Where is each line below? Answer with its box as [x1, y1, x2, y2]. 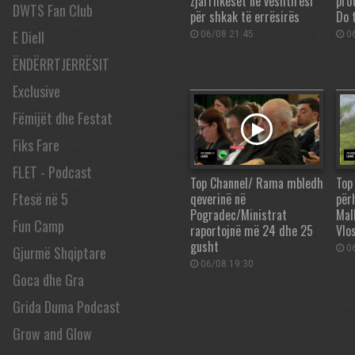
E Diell [13, 27, 44, 48]
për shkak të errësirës [190, 6, 300, 26]
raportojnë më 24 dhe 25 [190, 220, 313, 240]
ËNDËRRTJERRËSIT [13, 54, 109, 74]
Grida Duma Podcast [13, 296, 120, 317]
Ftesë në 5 [13, 189, 68, 209]
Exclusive [13, 81, 60, 101]
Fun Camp [13, 216, 64, 236]
